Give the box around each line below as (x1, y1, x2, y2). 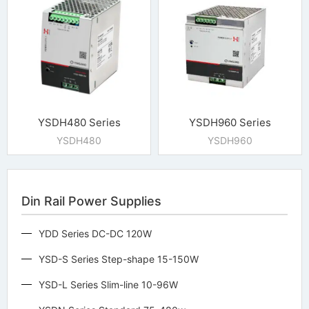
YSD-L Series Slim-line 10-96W (39, 278, 178, 290)
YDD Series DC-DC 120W (39, 227, 152, 239)
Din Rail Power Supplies (21, 193, 161, 208)
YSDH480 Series (37, 115, 121, 129)
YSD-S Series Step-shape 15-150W (39, 252, 199, 265)
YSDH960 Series (189, 115, 271, 129)
